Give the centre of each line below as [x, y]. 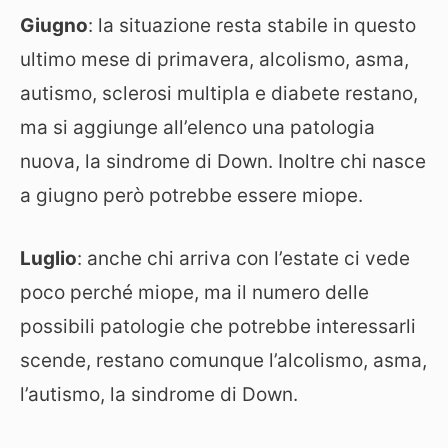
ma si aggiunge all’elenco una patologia [197, 127]
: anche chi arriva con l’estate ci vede [243, 258]
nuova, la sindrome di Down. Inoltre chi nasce [223, 161]
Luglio [48, 258]
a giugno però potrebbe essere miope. [191, 195]
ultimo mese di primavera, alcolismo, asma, [214, 59]
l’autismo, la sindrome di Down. [159, 394]
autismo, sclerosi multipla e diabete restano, [219, 93]
